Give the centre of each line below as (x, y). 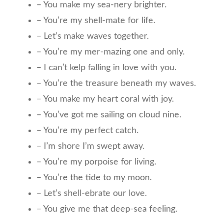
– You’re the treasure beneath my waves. (116, 83)
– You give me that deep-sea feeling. (107, 209)
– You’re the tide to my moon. (94, 178)
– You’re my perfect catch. (87, 130)
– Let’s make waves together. (93, 36)
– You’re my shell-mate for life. (96, 20)
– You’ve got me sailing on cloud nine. (109, 115)
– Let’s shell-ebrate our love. (92, 193)
